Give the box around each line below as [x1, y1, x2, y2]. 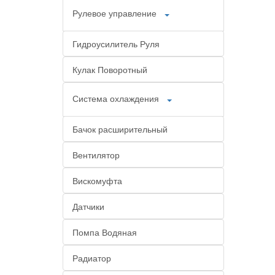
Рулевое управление [72, 6, 157, 19]
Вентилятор [72, 149, 120, 161]
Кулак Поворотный [72, 63, 147, 76]
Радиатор [72, 252, 111, 264]
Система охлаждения [72, 91, 159, 104]
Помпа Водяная [72, 226, 137, 238]
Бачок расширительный [72, 123, 168, 135]
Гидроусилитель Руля [72, 37, 160, 50]
